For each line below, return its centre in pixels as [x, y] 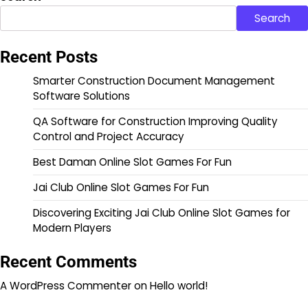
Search [272, 19]
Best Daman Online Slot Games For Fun [132, 162]
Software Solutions [81, 96]
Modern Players [72, 228]
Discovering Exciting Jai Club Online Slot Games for [162, 213]
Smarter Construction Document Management [154, 81]
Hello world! [179, 286]
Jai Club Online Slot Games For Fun [121, 188]
